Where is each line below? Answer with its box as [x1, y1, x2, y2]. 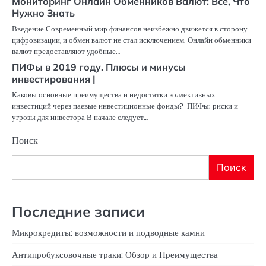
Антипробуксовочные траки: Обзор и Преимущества [12, 249, 218, 261]
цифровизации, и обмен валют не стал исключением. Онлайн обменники [12, 34, 251, 45]
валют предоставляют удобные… [12, 46, 120, 56]
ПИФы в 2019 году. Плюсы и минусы [12, 61, 186, 73]
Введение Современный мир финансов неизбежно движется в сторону [12, 23, 248, 34]
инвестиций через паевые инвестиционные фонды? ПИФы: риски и [12, 100, 238, 111]
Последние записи [12, 202, 145, 221]
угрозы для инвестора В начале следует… [12, 112, 148, 122]
